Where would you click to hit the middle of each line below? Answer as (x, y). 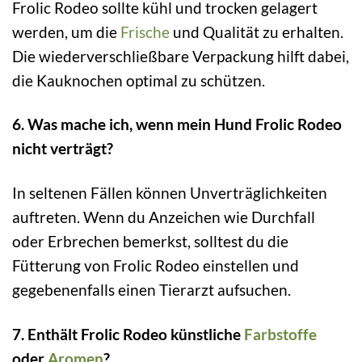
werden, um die (66, 32)
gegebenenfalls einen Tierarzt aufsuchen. (152, 290)
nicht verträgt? (63, 149)
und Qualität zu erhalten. (257, 32)
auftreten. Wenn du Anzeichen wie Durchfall (164, 217)
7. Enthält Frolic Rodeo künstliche (128, 335)
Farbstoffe (280, 335)
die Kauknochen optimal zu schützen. (139, 80)
